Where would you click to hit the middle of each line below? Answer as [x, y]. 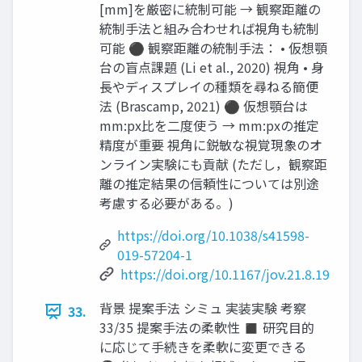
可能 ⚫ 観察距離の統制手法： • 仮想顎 [213, 48]
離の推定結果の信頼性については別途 [209, 183]
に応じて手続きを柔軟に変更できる [203, 347]
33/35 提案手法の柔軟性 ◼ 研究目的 [207, 327]
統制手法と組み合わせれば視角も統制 [209, 28]
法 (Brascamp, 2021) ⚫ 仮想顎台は [204, 106]
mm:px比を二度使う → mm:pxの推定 [209, 125]
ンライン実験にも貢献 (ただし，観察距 [213, 164]
